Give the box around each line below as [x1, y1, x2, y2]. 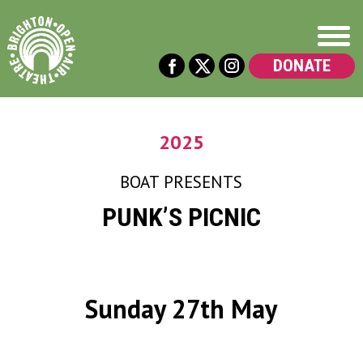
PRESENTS [164, 171, 243, 193]
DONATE [272, 56, 331, 75]
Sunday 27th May [85, 292, 278, 326]
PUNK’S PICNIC [101, 202, 261, 233]
